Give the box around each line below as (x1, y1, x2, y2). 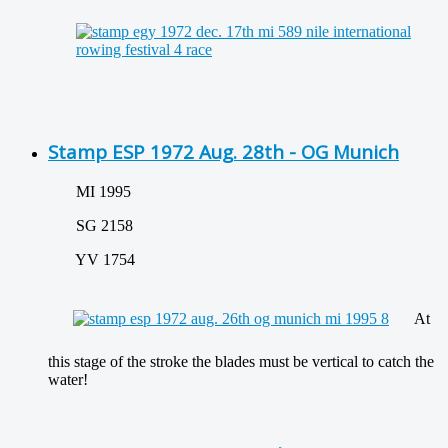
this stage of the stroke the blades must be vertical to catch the (48, 352, 434, 370)
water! (48, 370, 88, 388)
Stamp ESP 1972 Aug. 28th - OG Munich (48, 139, 399, 165)
